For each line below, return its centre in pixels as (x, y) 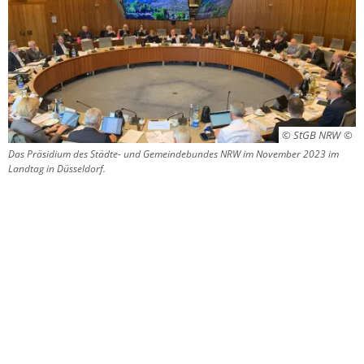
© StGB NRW (312, 134)
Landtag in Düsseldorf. (57, 169)
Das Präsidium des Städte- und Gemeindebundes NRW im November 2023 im (173, 154)
